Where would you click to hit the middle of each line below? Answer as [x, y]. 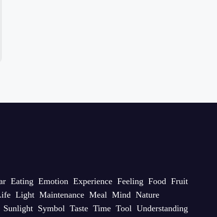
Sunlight [18, 209]
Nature [147, 195]
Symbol [51, 209]
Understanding [162, 209]
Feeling [130, 181]
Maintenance [62, 195]
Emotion [53, 181]
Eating [22, 181]
